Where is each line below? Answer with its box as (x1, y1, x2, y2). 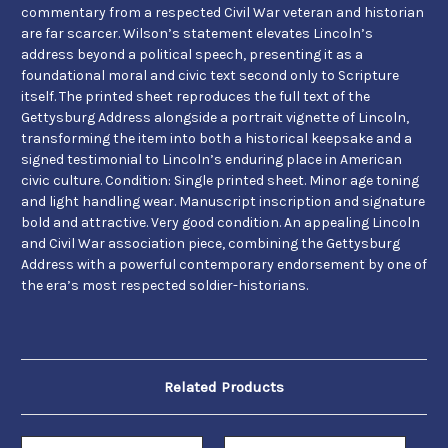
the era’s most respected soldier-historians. (21, 277, 311, 295)
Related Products (164, 378, 284, 397)
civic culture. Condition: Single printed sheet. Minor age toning (21, 172, 419, 190)
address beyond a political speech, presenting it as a (21, 46, 363, 64)
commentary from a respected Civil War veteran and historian (21, 4, 424, 22)
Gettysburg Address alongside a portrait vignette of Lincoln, (21, 109, 409, 127)
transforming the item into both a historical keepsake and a (21, 130, 412, 148)
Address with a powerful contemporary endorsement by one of (21, 256, 427, 274)
